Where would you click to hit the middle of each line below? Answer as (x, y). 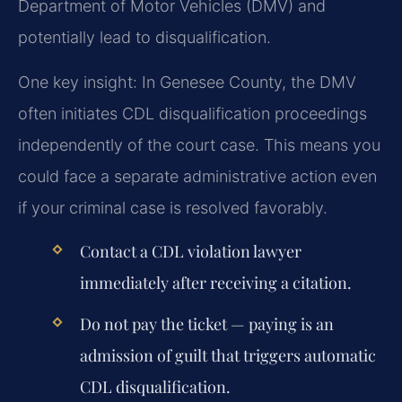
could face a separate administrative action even (197, 176)
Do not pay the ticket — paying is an (206, 324)
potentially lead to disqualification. (144, 38)
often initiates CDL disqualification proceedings (192, 113)
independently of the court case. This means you (199, 144)
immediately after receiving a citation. (215, 283)
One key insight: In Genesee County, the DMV (187, 82)
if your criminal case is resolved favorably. (173, 207)
